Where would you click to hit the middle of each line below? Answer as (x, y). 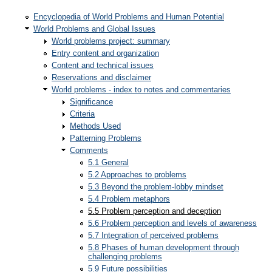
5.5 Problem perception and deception (155, 211)
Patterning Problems (106, 138)
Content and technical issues (103, 65)
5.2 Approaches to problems (137, 175)
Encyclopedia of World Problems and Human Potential (129, 17)
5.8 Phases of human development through (164, 247)
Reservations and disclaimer (101, 77)
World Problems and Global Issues (94, 29)
